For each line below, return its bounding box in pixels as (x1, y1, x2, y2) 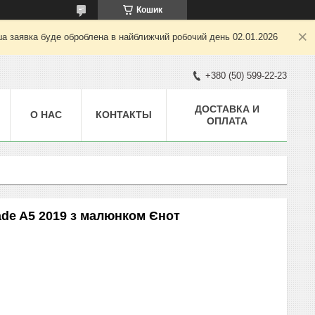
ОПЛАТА (206, 115, 247, 127)
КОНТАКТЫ (96, 108, 152, 120)
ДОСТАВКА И (194, 103, 259, 115)
